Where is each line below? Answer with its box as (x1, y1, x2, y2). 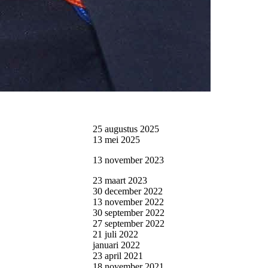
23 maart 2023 (93, 175, 147, 185)
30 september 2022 (93, 207, 165, 218)
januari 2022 (93, 239, 140, 250)
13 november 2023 (93, 154, 164, 165)
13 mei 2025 (93, 134, 140, 145)
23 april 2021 (93, 250, 143, 261)
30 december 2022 (93, 185, 163, 196)
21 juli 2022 (93, 229, 138, 239)
